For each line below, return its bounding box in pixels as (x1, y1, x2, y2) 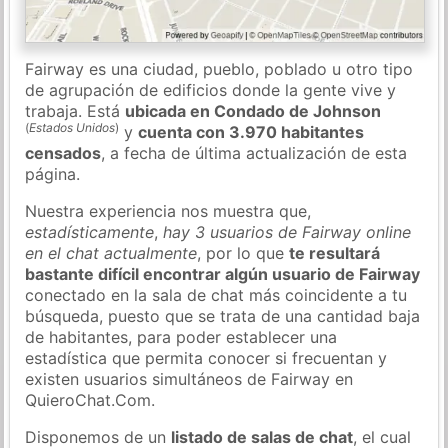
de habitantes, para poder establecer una (25, 326, 338, 347)
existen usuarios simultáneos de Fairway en (25, 368, 354, 389)
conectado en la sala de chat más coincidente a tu (25, 284, 408, 305)
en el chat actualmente (25, 242, 198, 263)
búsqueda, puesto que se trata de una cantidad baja (25, 305, 421, 326)
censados (25, 142, 102, 163)
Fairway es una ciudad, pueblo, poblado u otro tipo (25, 58, 414, 79)
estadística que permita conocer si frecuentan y (25, 347, 388, 368)
